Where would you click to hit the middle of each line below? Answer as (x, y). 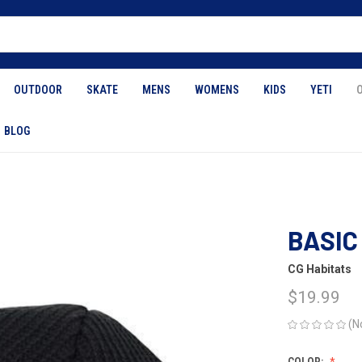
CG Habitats (320, 269)
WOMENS (217, 90)
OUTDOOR (38, 90)
